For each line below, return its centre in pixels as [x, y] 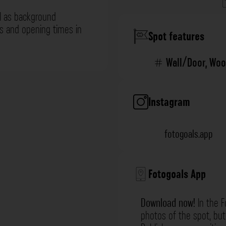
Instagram [169, 102]
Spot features [176, 37]
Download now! [168, 203]
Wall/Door [186, 63]
